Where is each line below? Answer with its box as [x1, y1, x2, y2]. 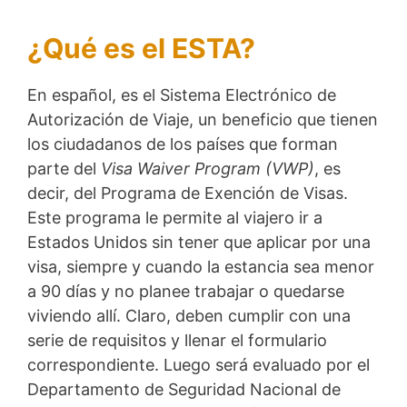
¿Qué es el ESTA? [27, 31, 255, 65]
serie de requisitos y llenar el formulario [27, 330, 327, 350]
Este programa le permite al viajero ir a [27, 207, 323, 227]
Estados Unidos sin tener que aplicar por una [27, 232, 371, 252]
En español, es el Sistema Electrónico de [27, 84, 336, 104]
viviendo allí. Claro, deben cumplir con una [27, 305, 351, 325]
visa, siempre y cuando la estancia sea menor [27, 256, 374, 276]
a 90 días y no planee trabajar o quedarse [27, 281, 344, 301]
